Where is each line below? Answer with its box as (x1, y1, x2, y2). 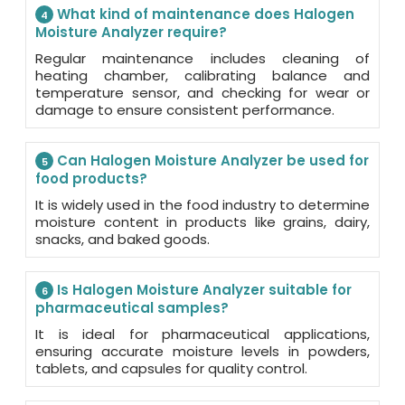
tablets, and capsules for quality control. (35, 358, 307, 378)
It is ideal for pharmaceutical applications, (35, 324, 370, 344)
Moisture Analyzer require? (35, 22, 227, 42)
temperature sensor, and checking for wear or (35, 82, 370, 102)
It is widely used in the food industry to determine (35, 194, 370, 214)
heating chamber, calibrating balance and (35, 65, 370, 85)
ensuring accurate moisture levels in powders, (35, 341, 370, 361)
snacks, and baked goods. (35, 229, 210, 249)
